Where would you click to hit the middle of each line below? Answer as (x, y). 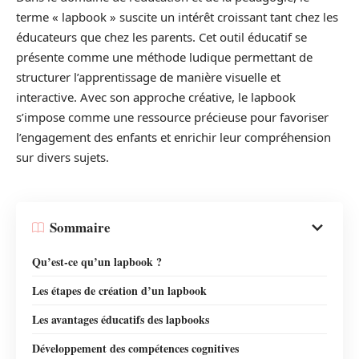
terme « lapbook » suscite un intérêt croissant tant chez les (177, 17)
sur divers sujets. (63, 157)
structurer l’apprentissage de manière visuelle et (148, 77)
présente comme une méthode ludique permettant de (164, 57)
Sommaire (80, 228)
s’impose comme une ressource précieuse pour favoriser (172, 117)
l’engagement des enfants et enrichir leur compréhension (173, 137)
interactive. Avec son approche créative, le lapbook (156, 97)
